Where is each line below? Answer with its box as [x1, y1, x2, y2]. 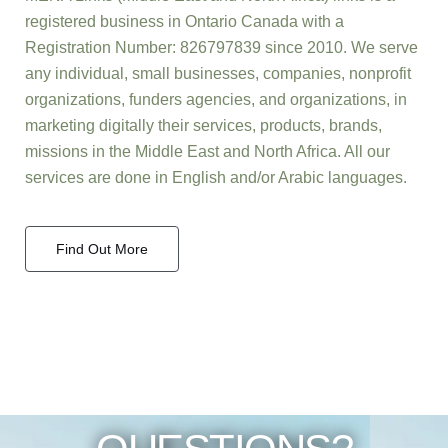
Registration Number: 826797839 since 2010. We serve [25, 39, 418, 57]
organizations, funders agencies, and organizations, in [25, 91, 407, 109]
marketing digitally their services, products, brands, [25, 117, 382, 135]
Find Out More [56, 241, 148, 258]
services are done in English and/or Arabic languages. [25, 169, 407, 187]
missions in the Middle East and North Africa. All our [25, 143, 390, 161]
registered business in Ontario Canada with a [25, 13, 344, 31]
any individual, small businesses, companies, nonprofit [25, 65, 411, 83]
